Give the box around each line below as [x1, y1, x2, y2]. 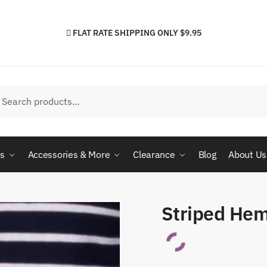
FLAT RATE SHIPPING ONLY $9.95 [72, 27, 201, 38]
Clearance [133, 148, 175, 160]
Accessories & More [27, 148, 110, 160]
